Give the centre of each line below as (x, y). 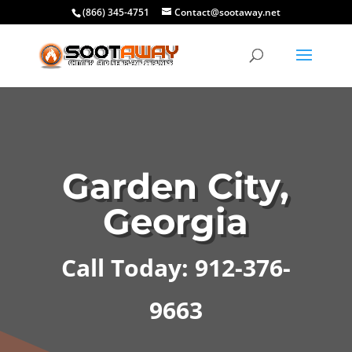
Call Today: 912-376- (176, 268)
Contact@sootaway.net (227, 12)
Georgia (176, 221)
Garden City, (176, 186)
